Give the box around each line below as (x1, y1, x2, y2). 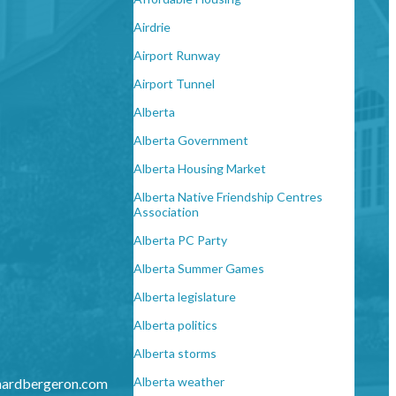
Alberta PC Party (133, 232, 227, 248)
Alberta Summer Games (133, 261, 264, 277)
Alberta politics (133, 317, 217, 333)
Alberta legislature (133, 289, 236, 305)
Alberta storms (133, 346, 217, 362)
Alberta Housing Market (133, 161, 266, 177)
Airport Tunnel (133, 76, 215, 92)
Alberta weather (133, 374, 225, 390)
